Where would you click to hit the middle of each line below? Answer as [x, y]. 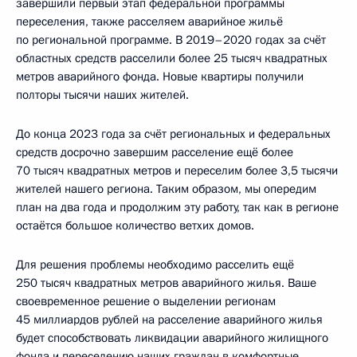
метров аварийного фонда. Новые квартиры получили [160, 76]
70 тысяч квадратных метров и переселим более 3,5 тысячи [177, 170]
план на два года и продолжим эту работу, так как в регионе [177, 207]
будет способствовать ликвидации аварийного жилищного [172, 337]
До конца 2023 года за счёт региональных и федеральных [173, 133]
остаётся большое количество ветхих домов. [135, 225]
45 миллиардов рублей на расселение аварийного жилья [169, 319]
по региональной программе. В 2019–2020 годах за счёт [171, 39]
